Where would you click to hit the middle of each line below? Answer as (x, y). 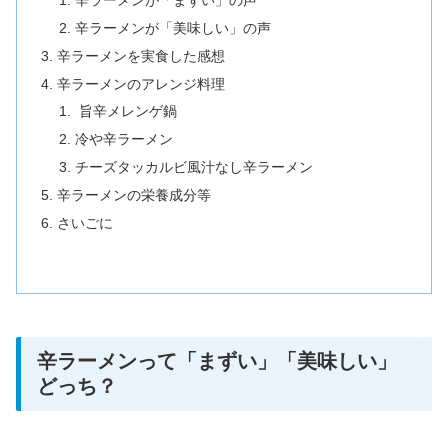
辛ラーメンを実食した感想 (141, 55)
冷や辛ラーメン (123, 139)
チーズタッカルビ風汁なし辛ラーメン (193, 167)
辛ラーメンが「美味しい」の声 (172, 27)
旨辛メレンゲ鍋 (125, 111)
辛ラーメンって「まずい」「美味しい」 (217, 360)
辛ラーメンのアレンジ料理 (141, 83)
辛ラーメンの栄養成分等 (134, 195)
